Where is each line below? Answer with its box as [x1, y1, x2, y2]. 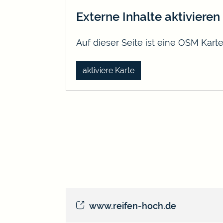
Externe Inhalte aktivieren [76, 10, 220, 24]
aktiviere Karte [83, 66, 134, 76]
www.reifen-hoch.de [89, 200, 177, 211]
